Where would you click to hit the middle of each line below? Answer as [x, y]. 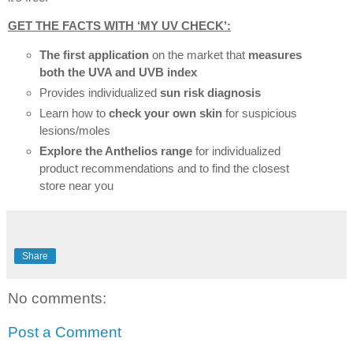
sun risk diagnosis [210, 93]
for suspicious [259, 113]
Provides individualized [99, 93]
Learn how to [74, 113]
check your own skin [165, 113]
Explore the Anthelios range [115, 151]
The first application [94, 55]
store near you [76, 186]
